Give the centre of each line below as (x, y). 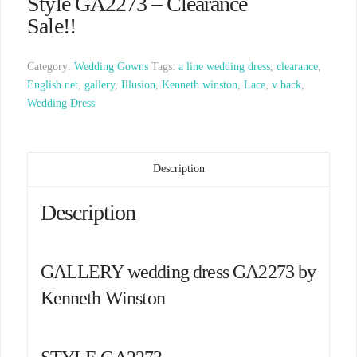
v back (287, 85)
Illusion (139, 85)
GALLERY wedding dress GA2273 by (178, 272)
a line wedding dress (225, 67)
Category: (51, 67)
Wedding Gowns (112, 67)
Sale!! (51, 25)
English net (53, 85)
